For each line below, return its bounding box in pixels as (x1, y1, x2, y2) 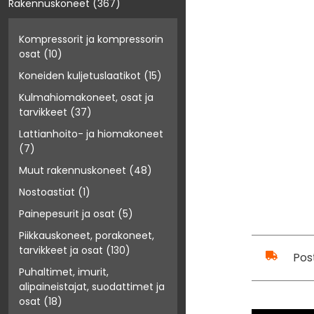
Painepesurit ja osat (19, 207, 115, 221)
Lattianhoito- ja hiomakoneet (19, 127, 163, 142)
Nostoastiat (19, 185, 75, 200)
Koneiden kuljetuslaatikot (19, 69, 141, 83)
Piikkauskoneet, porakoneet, (19, 228, 154, 243)
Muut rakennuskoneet (19, 163, 126, 178)
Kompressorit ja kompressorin (19, 32, 163, 47)
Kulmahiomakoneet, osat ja (19, 90, 153, 105)
